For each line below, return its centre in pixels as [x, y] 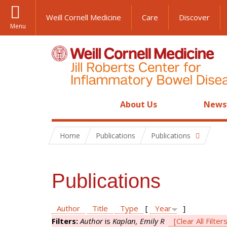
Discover [194, 17]
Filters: [66, 221]
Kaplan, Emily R [139, 221]
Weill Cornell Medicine [84, 17]
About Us [139, 104]
